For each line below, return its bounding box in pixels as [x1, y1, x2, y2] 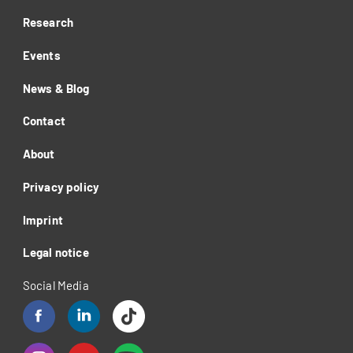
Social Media [22, 278, 89, 293]
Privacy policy [22, 179, 100, 194]
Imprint [22, 212, 63, 227]
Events [22, 47, 61, 62]
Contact [22, 113, 65, 128]
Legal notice [22, 245, 89, 260]
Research [22, 15, 74, 30]
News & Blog [22, 80, 90, 95]
